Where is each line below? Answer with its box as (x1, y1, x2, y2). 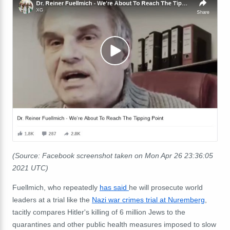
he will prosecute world (129, 183, 203, 191)
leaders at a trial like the (12, 195, 92, 204)
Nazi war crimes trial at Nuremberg (92, 195, 205, 204)
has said (100, 183, 129, 191)
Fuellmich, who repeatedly (12, 183, 100, 191)
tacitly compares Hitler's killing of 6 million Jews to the (12, 207, 185, 216)
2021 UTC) (12, 163, 48, 172)
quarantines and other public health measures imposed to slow (12, 220, 216, 228)
